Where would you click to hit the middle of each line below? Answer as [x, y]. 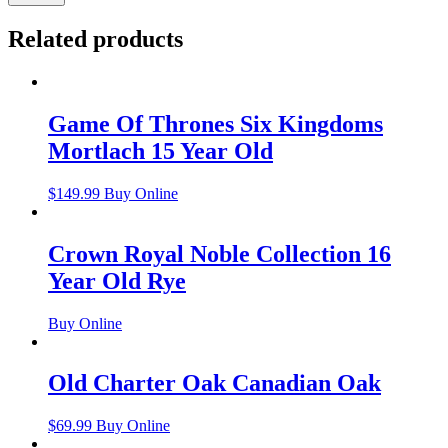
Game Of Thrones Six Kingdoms [215, 123]
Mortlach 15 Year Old [160, 150]
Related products [95, 39]
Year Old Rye [117, 280]
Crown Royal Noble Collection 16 [219, 253]
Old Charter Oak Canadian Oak [214, 383]
